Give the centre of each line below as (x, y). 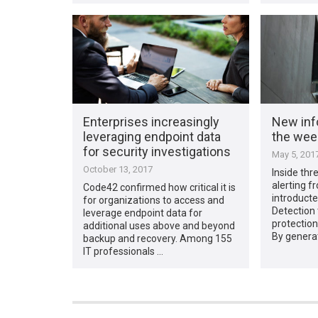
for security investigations (157, 151)
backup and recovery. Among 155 (158, 238)
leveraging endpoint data (152, 136)
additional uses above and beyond (159, 225)
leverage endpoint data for (143, 213)
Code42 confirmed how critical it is (160, 187)
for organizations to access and (154, 200)
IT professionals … (124, 251)
